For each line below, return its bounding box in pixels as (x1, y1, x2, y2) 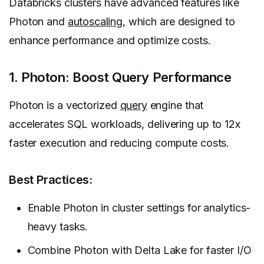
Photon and (9, 15, 68, 28)
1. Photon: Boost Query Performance (9, 70, 232, 85)
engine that (147, 99, 204, 112)
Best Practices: (9, 173, 93, 187)
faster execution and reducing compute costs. (9, 137, 230, 150)
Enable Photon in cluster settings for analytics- (27, 201, 251, 214)
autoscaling (67, 15, 123, 28)
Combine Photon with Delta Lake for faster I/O (27, 243, 252, 256)
